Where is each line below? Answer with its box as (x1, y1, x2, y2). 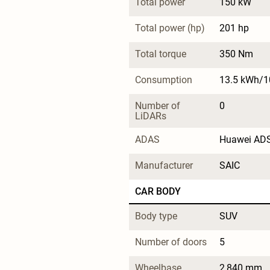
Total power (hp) (135, 22, 205, 34)
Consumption (135, 74, 192, 86)
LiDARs (135, 110, 166, 122)
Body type (135, 210, 177, 222)
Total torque (135, 48, 186, 60)
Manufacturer (135, 159, 193, 171)
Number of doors (135, 236, 207, 248)
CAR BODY (135, 185, 181, 197)
